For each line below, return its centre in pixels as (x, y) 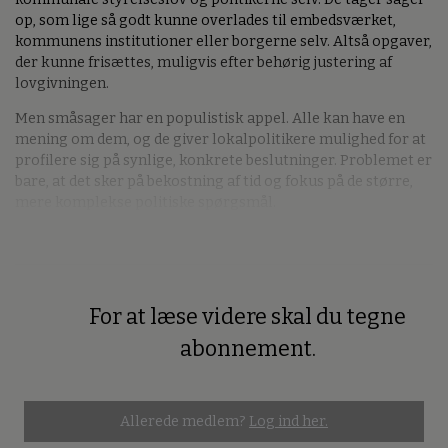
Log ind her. (288, 421)
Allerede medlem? (184, 421)
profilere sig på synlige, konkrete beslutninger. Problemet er (223, 161)
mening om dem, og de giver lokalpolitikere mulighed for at (220, 140)
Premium (51, 332)
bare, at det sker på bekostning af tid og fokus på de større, (214, 182)
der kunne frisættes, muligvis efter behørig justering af (203, 62)
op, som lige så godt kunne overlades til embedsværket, (205, 20)
